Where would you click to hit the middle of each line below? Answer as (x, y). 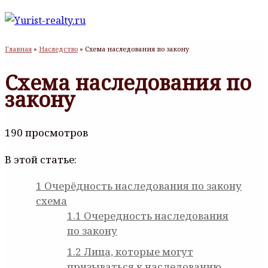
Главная (18, 49)
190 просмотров (46, 133)
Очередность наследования (155, 216)
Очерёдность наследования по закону (142, 186)
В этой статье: (41, 160)
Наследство (58, 49)
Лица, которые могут (137, 252)
